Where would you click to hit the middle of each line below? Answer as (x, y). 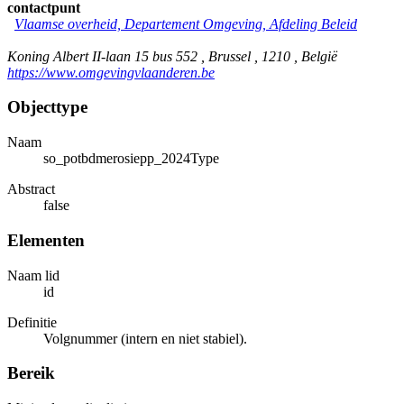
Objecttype (47, 107)
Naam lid (33, 275)
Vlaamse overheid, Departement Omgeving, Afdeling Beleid (186, 23)
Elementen (46, 240)
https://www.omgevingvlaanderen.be (111, 72)
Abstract (31, 189)
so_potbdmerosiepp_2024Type (131, 159)
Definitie (32, 322)
